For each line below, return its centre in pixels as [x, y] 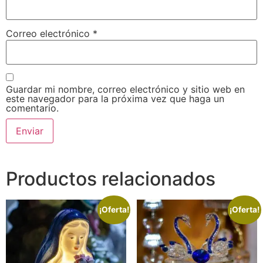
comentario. [32, 108]
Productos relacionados [111, 178]
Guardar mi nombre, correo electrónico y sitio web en [125, 89]
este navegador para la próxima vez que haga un [115, 98]
